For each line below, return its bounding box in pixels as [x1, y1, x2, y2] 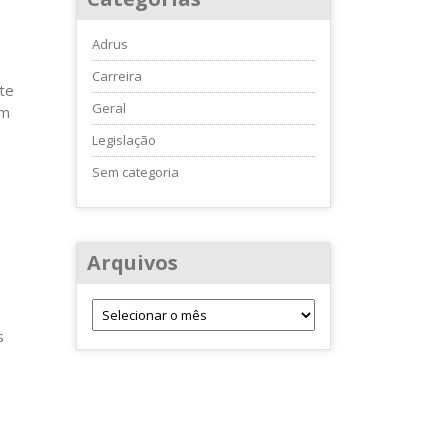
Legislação [92, 131, 156, 149]
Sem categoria [92, 163, 179, 181]
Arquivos [87, 249, 178, 276]
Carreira [92, 67, 142, 85]
